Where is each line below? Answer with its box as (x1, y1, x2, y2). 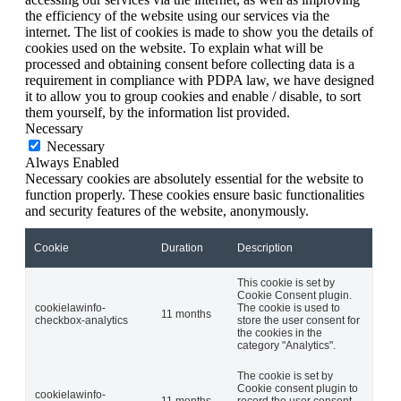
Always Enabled (25, 154, 119, 170)
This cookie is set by (237, 276, 335, 289)
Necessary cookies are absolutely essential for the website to (25, 170, 363, 186)
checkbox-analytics (35, 313, 128, 327)
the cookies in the (237, 326, 322, 339)
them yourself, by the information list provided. (25, 104, 290, 120)
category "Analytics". (237, 338, 336, 352)
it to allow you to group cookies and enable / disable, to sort (25, 88, 361, 104)
